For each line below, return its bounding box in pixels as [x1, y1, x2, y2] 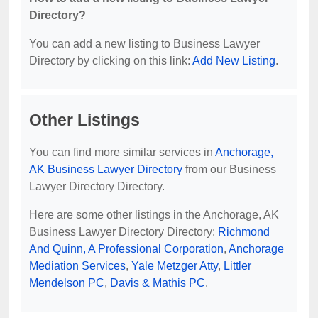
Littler [224, 259, 251, 272]
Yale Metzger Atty [131, 259, 218, 272]
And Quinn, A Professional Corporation [29, 242, 224, 255]
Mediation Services [29, 259, 126, 272]
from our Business [182, 163, 276, 175]
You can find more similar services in [29, 146, 215, 158]
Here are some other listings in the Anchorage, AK [29, 208, 279, 221]
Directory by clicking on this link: [29, 54, 192, 67]
